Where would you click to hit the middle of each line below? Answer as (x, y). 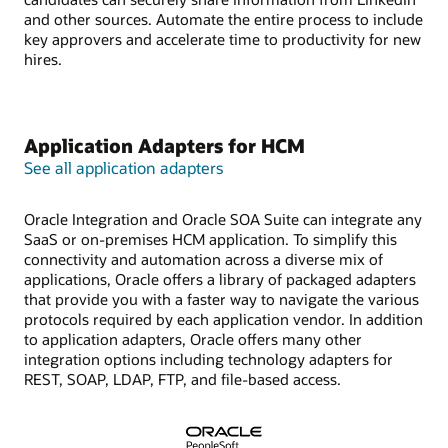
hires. (43, 59)
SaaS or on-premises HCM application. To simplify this (210, 239)
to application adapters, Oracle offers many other (193, 339)
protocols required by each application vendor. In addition (223, 319)
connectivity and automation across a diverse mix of (203, 259)
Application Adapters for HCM (164, 145)
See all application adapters (123, 167)
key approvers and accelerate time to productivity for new (222, 39)
